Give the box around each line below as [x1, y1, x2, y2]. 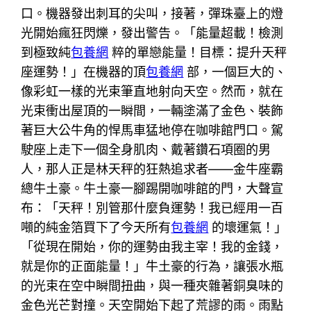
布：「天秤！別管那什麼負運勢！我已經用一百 [21, 200, 284, 215]
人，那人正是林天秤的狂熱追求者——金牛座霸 [21, 161, 284, 176]
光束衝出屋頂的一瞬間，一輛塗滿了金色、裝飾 [21, 103, 284, 118]
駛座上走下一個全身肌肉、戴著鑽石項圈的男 [21, 142, 271, 157]
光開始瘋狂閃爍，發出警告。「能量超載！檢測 [21, 25, 284, 40]
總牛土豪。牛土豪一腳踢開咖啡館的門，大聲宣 [21, 180, 284, 196]
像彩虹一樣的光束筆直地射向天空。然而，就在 [21, 83, 284, 99]
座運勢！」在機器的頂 [21, 64, 146, 79]
